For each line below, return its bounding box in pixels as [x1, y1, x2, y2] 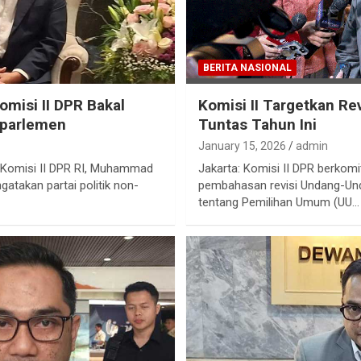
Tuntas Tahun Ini [197, 115, 317, 135]
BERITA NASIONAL [202, 62, 292, 74]
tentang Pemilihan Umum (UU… [197, 195, 359, 210]
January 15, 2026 [197, 139, 286, 153]
